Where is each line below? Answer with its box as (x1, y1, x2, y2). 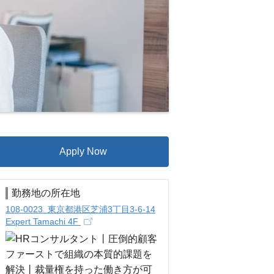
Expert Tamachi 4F (6, 217, 81, 226)
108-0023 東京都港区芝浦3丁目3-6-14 (6, 204, 155, 214)
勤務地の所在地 (12, 188, 80, 198)
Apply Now (59, 146, 107, 157)
